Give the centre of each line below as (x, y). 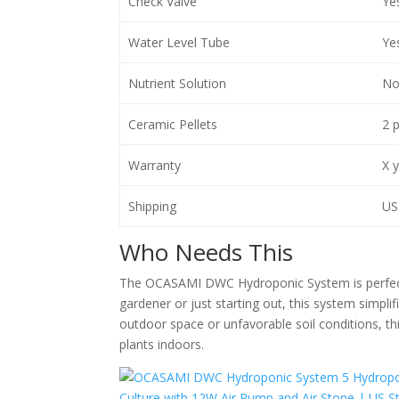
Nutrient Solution (177, 83)
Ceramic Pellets (172, 124)
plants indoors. (162, 344)
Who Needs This (207, 252)
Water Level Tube (179, 42)
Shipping (152, 206)
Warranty (154, 165)
